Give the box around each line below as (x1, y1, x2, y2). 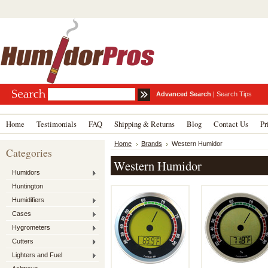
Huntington (12, 182, 43, 190)
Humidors (12, 169, 40, 176)
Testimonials (36, 118, 77, 129)
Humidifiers (12, 196, 44, 203)
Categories (6, 146, 52, 160)
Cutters (12, 237, 33, 245)
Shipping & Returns (114, 118, 175, 129)
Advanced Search (156, 90, 211, 98)
